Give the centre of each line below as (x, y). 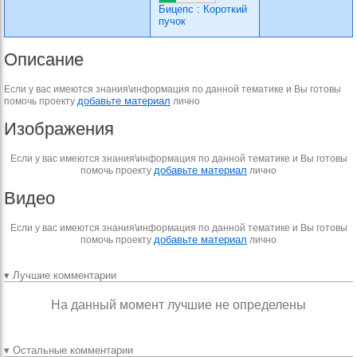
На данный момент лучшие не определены (178, 305)
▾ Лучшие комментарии (60, 275)
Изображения (59, 129)
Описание (44, 59)
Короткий (225, 9)
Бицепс (176, 9)
